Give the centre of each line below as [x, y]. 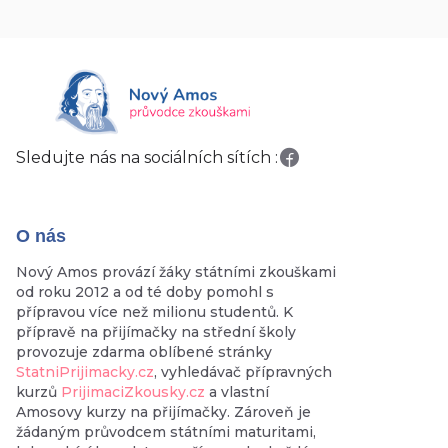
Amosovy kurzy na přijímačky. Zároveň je [163, 412]
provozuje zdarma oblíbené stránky [144, 352]
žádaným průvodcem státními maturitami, [166, 432]
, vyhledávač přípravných [243, 372]
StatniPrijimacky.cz [85, 372]
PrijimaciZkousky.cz [133, 392]
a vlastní [237, 392]
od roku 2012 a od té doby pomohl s [145, 292]
